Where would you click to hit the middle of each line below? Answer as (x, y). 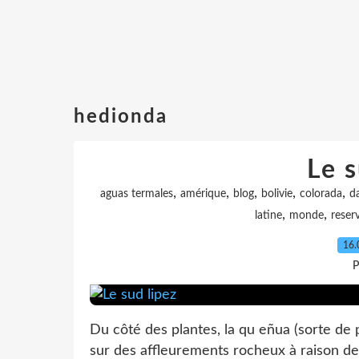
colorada (321, 194)
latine (268, 216)
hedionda (121, 117)
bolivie (276, 194)
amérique (203, 194)
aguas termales (136, 194)
